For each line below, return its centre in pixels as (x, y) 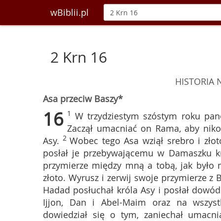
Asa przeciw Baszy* (83, 99)
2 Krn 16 (79, 57)
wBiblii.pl (70, 12)
